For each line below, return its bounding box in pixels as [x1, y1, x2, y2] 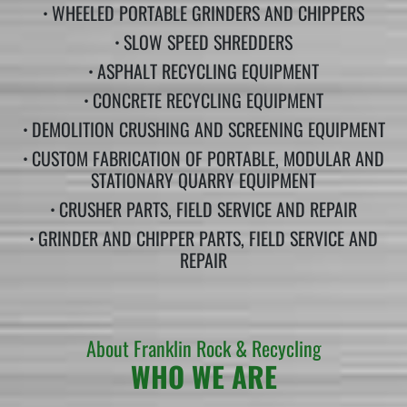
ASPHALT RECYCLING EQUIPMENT [97, 57, 319, 84]
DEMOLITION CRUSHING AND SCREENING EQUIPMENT [31, 115, 385, 143]
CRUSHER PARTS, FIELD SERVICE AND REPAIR [59, 195, 357, 223]
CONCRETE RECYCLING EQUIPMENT [93, 86, 323, 114]
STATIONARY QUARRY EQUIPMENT [91, 166, 316, 194]
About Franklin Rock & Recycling [85, 333, 322, 362]
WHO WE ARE [130, 355, 277, 397]
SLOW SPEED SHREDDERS [124, 28, 293, 55]
